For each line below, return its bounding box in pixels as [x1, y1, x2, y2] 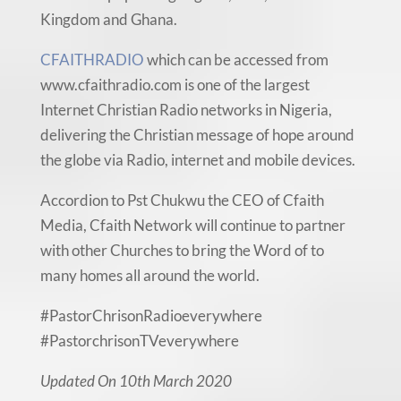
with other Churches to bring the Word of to [39, 241, 324, 260]
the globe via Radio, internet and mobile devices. [39, 150, 355, 170]
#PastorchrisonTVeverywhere [39, 331, 239, 351]
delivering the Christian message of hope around [39, 125, 354, 145]
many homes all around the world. [39, 266, 260, 286]
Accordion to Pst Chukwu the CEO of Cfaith [39, 191, 324, 210]
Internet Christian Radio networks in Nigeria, [39, 100, 332, 120]
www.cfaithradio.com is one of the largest [39, 75, 310, 95]
